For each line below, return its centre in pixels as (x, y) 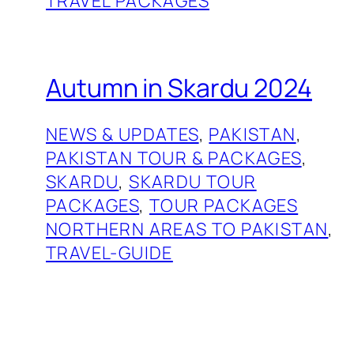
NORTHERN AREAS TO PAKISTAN (187, 230)
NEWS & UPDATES (122, 135)
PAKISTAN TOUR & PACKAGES (174, 158)
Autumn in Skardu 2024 (179, 87)
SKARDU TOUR (193, 182)
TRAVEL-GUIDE (109, 253)
